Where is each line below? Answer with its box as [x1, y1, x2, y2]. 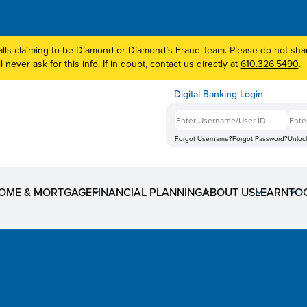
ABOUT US [202, 184, 255, 199]
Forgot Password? [232, 134, 288, 143]
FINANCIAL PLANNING [92, 184, 202, 199]
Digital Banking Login [174, 87, 263, 101]
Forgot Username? [175, 134, 232, 143]
